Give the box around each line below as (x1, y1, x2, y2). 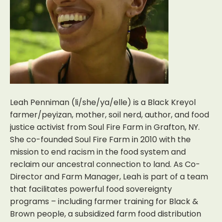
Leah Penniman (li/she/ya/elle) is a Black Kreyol (10, 97, 196, 108)
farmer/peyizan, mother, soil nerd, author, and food (10, 109, 209, 120)
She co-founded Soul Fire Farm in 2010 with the (10, 134, 191, 145)
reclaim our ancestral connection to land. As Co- (10, 159, 200, 170)
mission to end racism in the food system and (10, 146, 186, 158)
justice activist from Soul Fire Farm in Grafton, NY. (10, 121, 200, 133)
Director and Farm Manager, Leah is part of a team (10, 171, 208, 182)
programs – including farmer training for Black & (10, 196, 198, 207)
